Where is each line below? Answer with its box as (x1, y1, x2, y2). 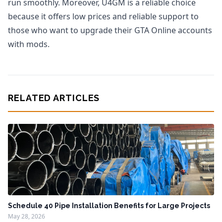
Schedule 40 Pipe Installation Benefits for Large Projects (8, 202, 210, 210)
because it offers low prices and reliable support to (8, 11, 199, 22)
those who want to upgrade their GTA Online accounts (8, 25, 212, 36)
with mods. (8, 39, 50, 50)
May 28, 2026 (8, 212, 45, 221)
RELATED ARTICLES (8, 93, 100, 103)
